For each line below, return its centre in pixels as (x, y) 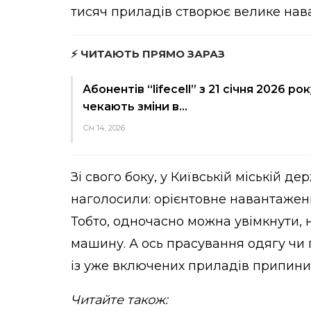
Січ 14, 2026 (104, 127)
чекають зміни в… (135, 106)
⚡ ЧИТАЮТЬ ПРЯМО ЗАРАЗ (148, 53)
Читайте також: (119, 300)
